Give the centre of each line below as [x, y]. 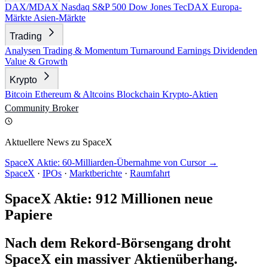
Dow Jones [151, 7]
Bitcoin [20, 94]
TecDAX [192, 7]
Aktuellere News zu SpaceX [59, 142]
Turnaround [154, 51]
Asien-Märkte [60, 18]
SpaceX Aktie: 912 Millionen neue [109, 198]
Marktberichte [96, 173]
